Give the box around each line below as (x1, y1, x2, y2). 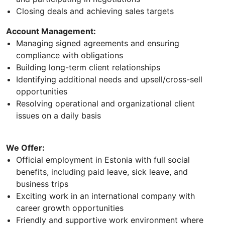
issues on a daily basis (16, 110, 101, 121)
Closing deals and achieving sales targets (16, 6, 174, 16)
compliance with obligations (16, 50, 123, 60)
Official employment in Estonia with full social (16, 154, 190, 165)
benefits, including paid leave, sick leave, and (16, 166, 188, 177)
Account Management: (6, 26, 96, 36)
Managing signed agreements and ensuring (16, 38, 179, 48)
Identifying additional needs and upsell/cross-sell (16, 74, 202, 84)
